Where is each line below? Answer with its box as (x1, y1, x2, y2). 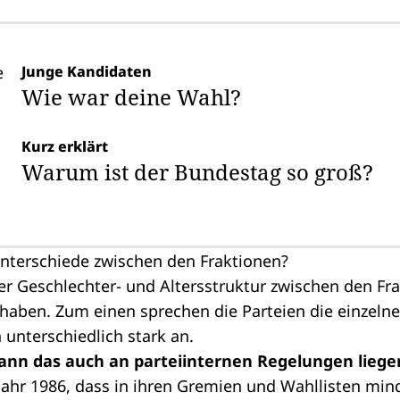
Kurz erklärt (21, 137, 108, 156)
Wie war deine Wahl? (21, 82, 241, 112)
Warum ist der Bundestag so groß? (21, 157, 373, 187)
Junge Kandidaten (21, 62, 152, 81)
